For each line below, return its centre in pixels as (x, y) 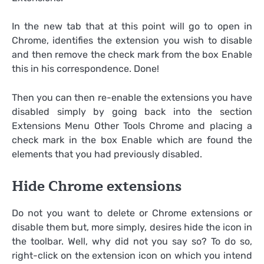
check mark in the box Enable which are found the (132, 140)
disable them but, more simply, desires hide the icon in (132, 227)
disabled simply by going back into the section (132, 111)
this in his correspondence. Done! (85, 69)
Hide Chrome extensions (97, 186)
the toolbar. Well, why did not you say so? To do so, (132, 241)
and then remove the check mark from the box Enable (132, 55)
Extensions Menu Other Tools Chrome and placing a (132, 126)
